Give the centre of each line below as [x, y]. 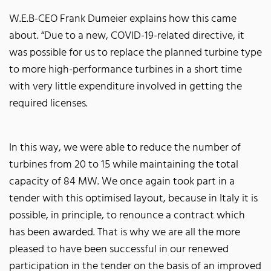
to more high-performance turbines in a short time [126, 70]
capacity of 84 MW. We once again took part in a [122, 181]
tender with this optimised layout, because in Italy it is [133, 198]
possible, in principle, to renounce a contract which [127, 215]
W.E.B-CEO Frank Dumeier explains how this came [123, 19]
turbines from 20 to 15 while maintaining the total [124, 165]
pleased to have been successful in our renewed [119, 249]
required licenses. [48, 103]
